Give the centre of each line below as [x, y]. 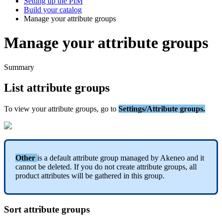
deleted [59, 167]
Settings [132, 109]
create [126, 167]
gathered [108, 176]
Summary [19, 67]
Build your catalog [53, 9]
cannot [26, 167]
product [27, 176]
